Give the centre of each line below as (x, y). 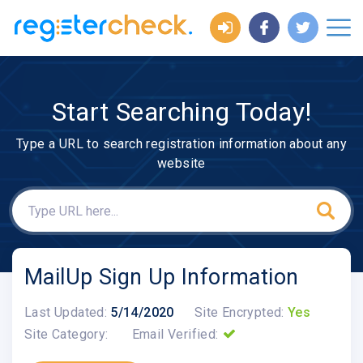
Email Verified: (175, 334)
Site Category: (66, 334)
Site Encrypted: (239, 312)
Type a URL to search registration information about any (181, 144)
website (181, 164)
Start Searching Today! (181, 111)
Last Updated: (66, 312)
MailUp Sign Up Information (162, 278)
